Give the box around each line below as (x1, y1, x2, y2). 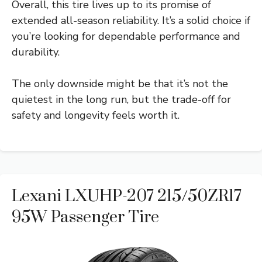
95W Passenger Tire (12, 207, 159, 228)
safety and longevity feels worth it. (12, 108, 180, 123)
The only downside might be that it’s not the (12, 77, 228, 91)
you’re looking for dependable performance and (12, 29, 240, 44)
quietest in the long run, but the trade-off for (12, 92, 231, 107)
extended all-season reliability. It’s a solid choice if (12, 13, 250, 28)
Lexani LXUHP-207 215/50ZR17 (12, 186, 242, 207)
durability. (12, 45, 60, 60)
